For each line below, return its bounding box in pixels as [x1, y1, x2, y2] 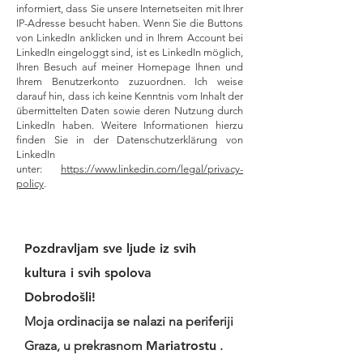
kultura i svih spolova [24, 265, 152, 280]
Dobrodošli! [24, 289, 96, 305]
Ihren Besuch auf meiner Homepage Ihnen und [16, 61, 243, 73]
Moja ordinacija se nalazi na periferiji [24, 314, 233, 329]
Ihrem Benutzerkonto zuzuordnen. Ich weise [16, 75, 243, 88]
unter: [16, 163, 61, 175]
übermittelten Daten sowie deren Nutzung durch [16, 105, 243, 117]
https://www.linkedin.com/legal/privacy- [61, 163, 243, 175]
